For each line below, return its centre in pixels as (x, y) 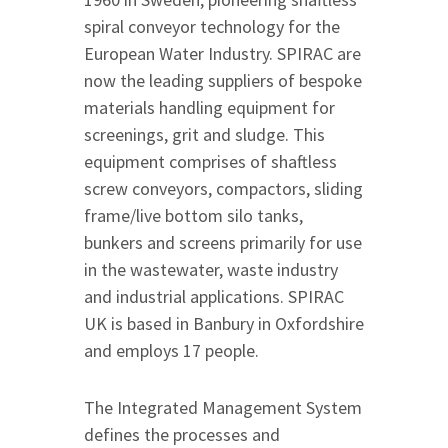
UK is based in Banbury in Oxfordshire (224, 324)
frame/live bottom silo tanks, (193, 216)
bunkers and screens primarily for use (223, 243)
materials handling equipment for (209, 108)
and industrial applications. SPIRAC (214, 297)
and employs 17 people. (171, 351)
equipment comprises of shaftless (210, 162)
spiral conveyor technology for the (212, 27)
